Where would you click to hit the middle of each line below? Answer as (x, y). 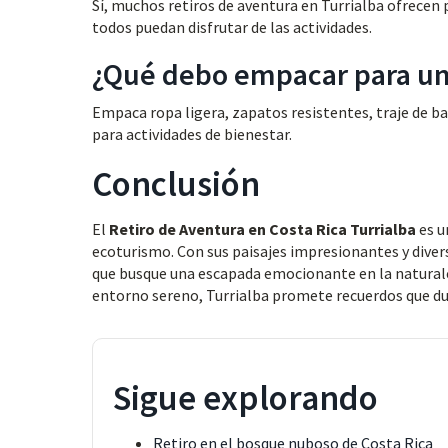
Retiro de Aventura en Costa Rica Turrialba (262, 229)
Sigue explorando (245, 398)
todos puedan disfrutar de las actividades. (232, 27)
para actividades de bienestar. (192, 134)
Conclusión (176, 184)
